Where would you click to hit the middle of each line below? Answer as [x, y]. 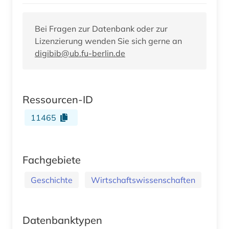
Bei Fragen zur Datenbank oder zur [101, 28]
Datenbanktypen [62, 220]
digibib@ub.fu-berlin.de [80, 53]
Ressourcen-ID [58, 99]
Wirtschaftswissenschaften [143, 180]
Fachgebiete [52, 159]
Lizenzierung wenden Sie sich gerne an [108, 41]
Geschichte [52, 180]
